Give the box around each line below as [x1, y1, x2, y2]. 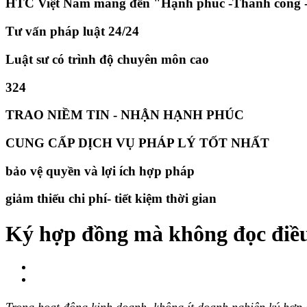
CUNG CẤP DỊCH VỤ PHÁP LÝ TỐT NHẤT [5, 136, 269, 151]
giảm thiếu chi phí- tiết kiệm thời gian [5, 191, 217, 206]
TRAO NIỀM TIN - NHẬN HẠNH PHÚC [5, 108, 244, 123]
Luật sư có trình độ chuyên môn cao [5, 51, 209, 66]
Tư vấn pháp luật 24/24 [5, 24, 139, 39]
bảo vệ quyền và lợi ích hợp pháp [5, 163, 195, 178]
